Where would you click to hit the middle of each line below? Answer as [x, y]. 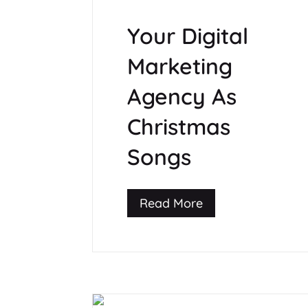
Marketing [180, 66]
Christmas [179, 127]
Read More [172, 203]
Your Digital [188, 36]
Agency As [182, 97]
